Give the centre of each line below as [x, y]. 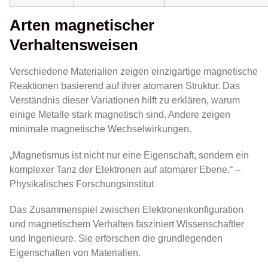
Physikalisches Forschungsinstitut [82, 184]
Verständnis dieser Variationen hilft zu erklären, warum [125, 100]
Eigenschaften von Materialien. [75, 252]
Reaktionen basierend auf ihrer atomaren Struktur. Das [125, 86]
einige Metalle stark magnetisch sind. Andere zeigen [120, 115]
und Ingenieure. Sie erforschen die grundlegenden [116, 238]
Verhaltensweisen [74, 45]
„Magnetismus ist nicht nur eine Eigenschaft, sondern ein [129, 155]
